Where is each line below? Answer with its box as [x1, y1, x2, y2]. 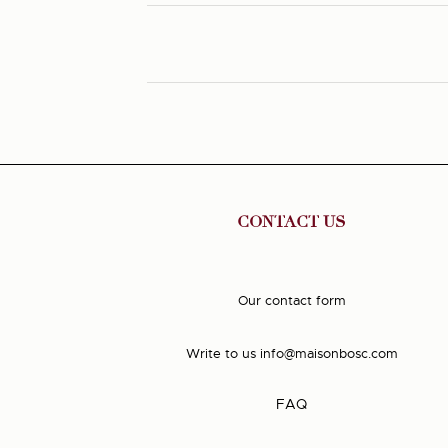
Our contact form [237, 292, 346, 310]
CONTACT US [237, 212, 347, 233]
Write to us [185, 345, 256, 363]
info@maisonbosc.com [259, 345, 398, 363]
